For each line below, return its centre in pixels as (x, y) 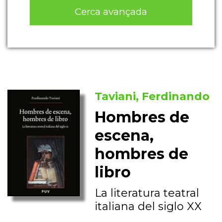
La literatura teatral (147, 193)
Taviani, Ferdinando (152, 97)
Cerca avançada (111, 11)
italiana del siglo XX (148, 207)
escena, (124, 136)
